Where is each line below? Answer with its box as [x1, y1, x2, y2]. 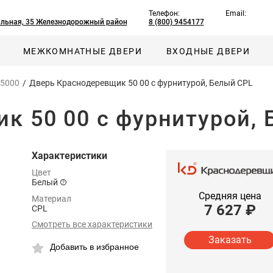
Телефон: [148, 9, 180, 18]
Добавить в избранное [50, 242, 139, 252]
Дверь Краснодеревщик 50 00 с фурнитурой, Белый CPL [29, 78, 253, 88]
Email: [225, 9, 246, 18]
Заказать [208, 234, 252, 246]
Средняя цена [198, 190, 261, 202]
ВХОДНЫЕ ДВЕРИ [166, 46, 250, 56]
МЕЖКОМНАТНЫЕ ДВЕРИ [23, 46, 142, 56]
